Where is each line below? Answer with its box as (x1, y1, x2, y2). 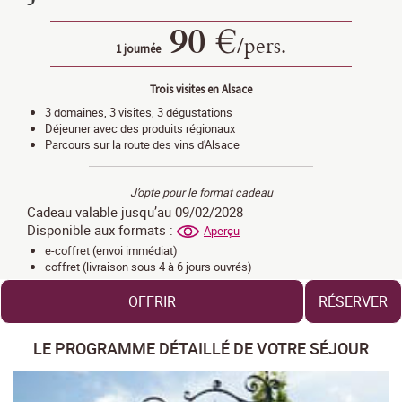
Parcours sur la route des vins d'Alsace (45, 136, 240, 153)
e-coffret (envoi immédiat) (45, 241, 178, 258)
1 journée (116, 41, 161, 57)
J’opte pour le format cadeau (129, 185, 273, 201)
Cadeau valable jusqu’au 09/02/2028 (27, 202, 243, 221)
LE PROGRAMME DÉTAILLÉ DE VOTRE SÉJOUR (33, 336, 369, 359)
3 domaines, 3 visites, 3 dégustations (45, 104, 232, 121)
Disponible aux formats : (27, 221, 177, 240)
